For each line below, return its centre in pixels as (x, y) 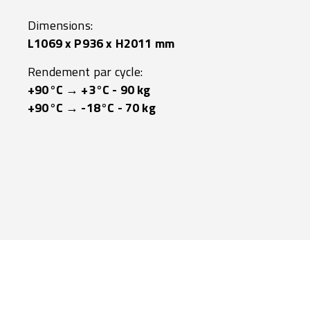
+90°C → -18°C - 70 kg (92, 108)
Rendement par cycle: (85, 72)
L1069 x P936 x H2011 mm (101, 43)
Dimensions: (60, 25)
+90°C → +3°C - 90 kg (89, 90)
